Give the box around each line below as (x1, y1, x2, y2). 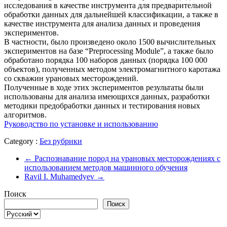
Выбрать (4, 208, 33, 217)
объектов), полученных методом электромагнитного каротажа (4, 64, 220, 73)
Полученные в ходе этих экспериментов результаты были (4, 83, 204, 92)
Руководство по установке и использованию (4, 119, 158, 128)
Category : (4, 136, 40, 145)
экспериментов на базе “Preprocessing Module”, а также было (4, 46, 213, 55)
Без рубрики (40, 136, 82, 145)
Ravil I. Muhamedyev (24, 172, 96, 181)
